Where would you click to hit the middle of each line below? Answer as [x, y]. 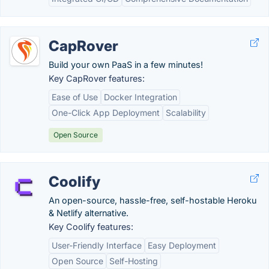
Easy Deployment [182, 245]
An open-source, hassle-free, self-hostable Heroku [153, 200]
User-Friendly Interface [97, 245]
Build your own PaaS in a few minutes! [126, 65]
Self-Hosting [134, 261]
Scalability [186, 113]
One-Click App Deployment [106, 113]
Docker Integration [141, 97]
